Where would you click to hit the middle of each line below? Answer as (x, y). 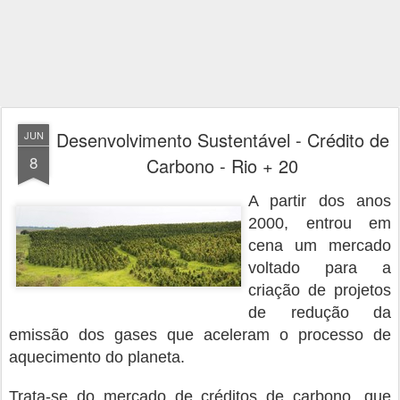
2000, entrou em (320, 223)
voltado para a (320, 268)
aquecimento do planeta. (97, 357)
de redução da (320, 312)
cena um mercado (320, 246)
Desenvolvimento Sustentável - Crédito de (222, 140)
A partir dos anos (320, 201)
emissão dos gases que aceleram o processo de (200, 335)
